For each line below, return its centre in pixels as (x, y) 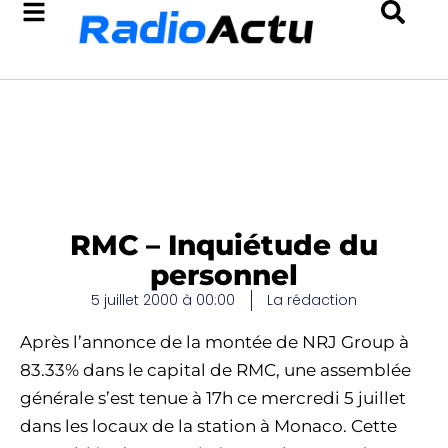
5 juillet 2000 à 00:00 (163, 300)
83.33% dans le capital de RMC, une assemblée (215, 370)
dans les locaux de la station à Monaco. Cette (208, 426)
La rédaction (312, 300)
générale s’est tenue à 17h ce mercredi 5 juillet (213, 398)
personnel (224, 275)
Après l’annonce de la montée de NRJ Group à (214, 342)
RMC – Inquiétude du (224, 245)
